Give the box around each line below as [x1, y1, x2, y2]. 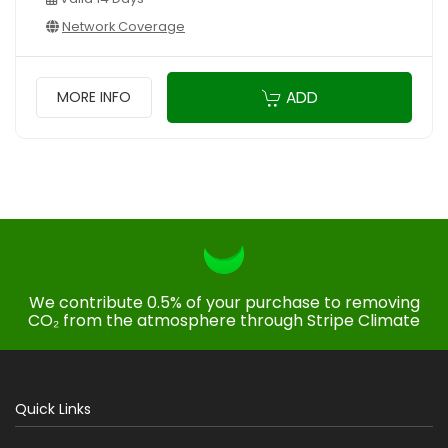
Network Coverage [62, 16, 185, 36]
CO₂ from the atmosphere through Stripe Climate [28, 309, 420, 333]
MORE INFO [57, 87, 131, 108]
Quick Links [15, 399, 91, 420]
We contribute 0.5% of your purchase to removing [28, 291, 420, 315]
